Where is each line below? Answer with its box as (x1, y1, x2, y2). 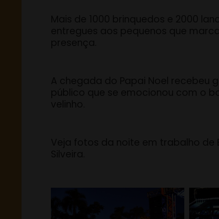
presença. (51, 36, 97, 49)
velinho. (51, 98, 85, 111)
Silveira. (51, 148, 85, 161)
